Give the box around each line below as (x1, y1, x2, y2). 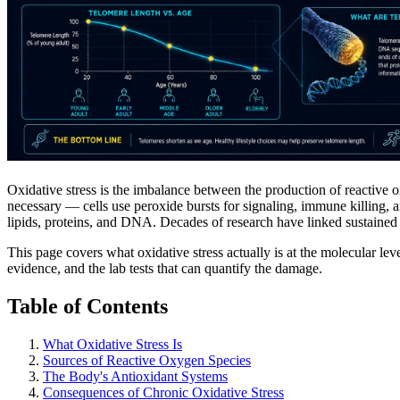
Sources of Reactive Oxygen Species (43, 353, 251, 368)
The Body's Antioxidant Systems (43, 369, 228, 384)
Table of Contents (7, 295, 168, 319)
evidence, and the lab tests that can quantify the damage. (7, 261, 322, 277)
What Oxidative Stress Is (43, 337, 182, 352)
